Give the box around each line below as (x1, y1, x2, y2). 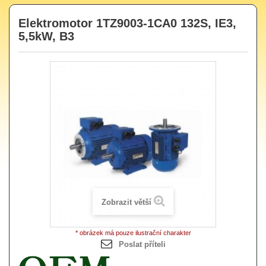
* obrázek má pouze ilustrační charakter (75, 229, 191, 236)
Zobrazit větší (101, 197, 151, 207)
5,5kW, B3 (18, 29, 74, 43)
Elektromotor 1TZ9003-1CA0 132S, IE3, (18, 16, 236, 30)
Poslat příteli (118, 239, 166, 249)
